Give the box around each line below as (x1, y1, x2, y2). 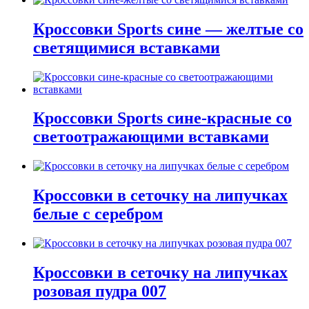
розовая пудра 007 (33, 282, 166, 301)
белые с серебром (33, 205, 163, 223)
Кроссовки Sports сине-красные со (33, 109, 292, 128)
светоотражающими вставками (33, 128, 269, 146)
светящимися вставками (33, 38, 220, 57)
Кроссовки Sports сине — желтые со (33, 19, 303, 38)
